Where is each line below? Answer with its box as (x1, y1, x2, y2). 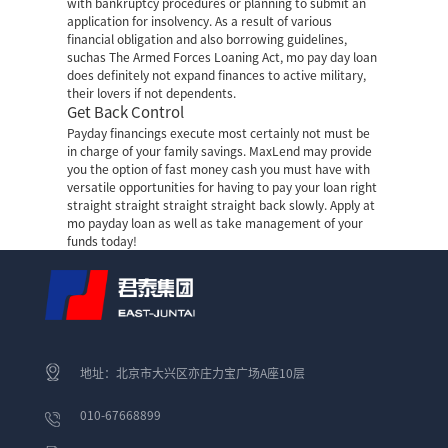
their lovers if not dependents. (67, 87, 237, 99)
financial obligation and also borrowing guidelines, (67, 33, 348, 45)
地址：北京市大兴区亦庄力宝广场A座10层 (79, 367, 305, 379)
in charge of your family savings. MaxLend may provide (67, 145, 373, 157)
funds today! (67, 235, 138, 247)
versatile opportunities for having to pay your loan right (67, 181, 378, 193)
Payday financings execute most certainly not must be (67, 127, 371, 139)
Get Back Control (67, 105, 185, 120)
